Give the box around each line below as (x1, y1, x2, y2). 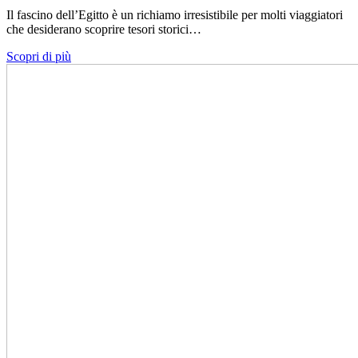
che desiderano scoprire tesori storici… (6, 22, 201, 37)
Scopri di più (6, 50, 71, 64)
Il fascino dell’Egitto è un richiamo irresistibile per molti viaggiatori (6, 8, 343, 22)
